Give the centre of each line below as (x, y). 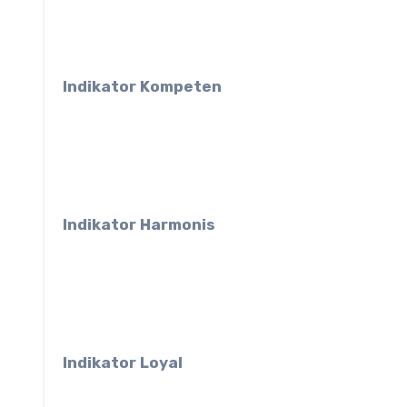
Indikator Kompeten (142, 87)
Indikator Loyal (123, 363)
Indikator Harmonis (139, 225)
